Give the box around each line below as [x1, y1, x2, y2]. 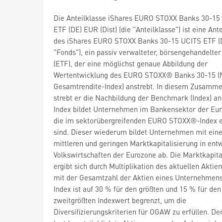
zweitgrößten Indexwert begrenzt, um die [54, 195, 186, 205]
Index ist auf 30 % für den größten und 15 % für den [54, 183, 221, 194]
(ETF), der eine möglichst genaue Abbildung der [54, 58, 208, 68]
